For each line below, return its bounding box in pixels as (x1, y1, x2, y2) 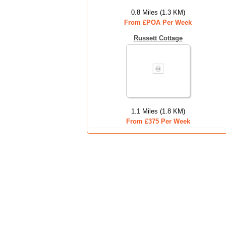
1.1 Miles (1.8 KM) (131, 107, 185, 115)
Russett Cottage (133, 34, 183, 42)
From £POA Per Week (124, 19, 192, 26)
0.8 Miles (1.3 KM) (131, 9, 185, 16)
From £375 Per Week (126, 118, 190, 125)
